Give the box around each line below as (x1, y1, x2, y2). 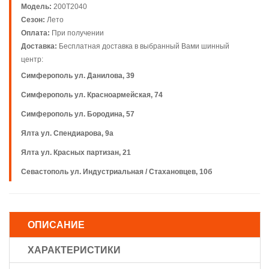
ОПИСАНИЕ (28, 220, 85, 230)
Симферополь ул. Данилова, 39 (21, 71, 134, 80)
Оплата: (21, 29, 50, 37)
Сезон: (21, 16, 45, 24)
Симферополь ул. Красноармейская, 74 (21, 91, 163, 99)
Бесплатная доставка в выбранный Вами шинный (57, 42, 229, 50)
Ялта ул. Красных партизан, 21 (21, 148, 131, 157)
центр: (21, 55, 43, 64)
